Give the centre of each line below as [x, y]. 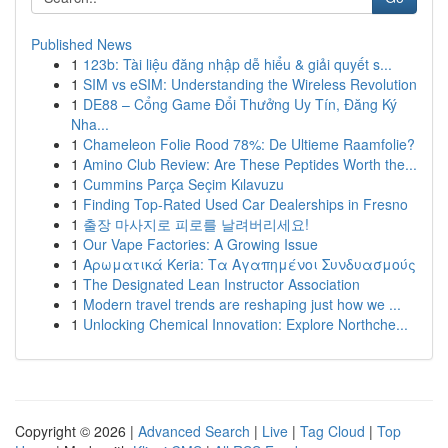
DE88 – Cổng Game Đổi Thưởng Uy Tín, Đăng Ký [240, 104]
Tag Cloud [332, 431]
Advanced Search [194, 431]
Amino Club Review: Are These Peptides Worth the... [250, 164]
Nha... [90, 124]
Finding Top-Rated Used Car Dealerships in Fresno [245, 204]
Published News [81, 44]
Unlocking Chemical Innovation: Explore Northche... [245, 324]
